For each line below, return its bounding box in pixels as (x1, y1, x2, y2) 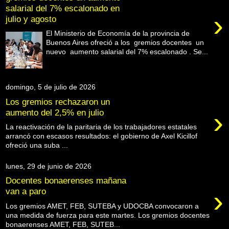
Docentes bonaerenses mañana (6, 175, 126, 186)
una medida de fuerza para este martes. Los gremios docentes (6, 211, 210, 219)
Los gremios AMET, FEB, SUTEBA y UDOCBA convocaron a (6, 201, 199, 210)
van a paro (6, 186, 46, 196)
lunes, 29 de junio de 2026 (6, 162, 91, 170)
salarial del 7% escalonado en (6, 3, 120, 13)
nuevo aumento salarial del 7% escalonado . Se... (46, 48, 209, 56)
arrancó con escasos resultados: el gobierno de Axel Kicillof (6, 132, 197, 141)
